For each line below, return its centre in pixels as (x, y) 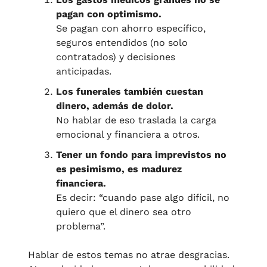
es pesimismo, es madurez (119, 169)
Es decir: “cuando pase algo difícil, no (143, 198)
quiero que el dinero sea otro (124, 212)
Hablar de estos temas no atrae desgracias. (129, 255)
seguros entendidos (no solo (122, 43)
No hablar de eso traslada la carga (136, 120)
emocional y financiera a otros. (128, 135)
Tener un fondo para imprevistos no (141, 155)
